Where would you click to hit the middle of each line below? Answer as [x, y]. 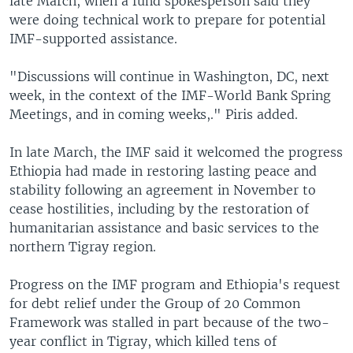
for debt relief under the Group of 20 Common [155, 303]
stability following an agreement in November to [163, 190]
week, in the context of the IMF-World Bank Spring [170, 95]
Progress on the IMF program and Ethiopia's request [175, 284]
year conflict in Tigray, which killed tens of [143, 341]
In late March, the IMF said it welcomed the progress [176, 152]
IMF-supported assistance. [93, 38]
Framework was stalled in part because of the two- [169, 322]
